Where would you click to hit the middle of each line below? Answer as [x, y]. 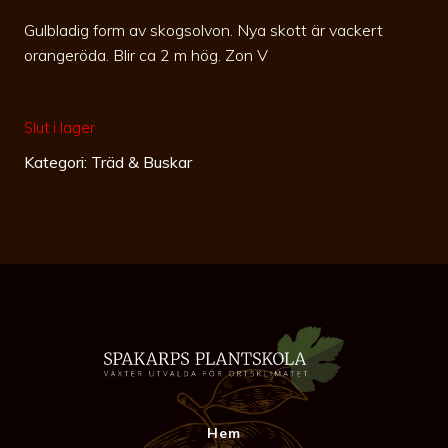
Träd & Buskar [141, 161]
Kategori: [57, 161]
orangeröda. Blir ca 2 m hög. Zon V [146, 54]
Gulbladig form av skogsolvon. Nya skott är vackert [203, 29]
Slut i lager [59, 127]
